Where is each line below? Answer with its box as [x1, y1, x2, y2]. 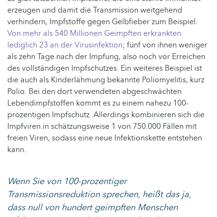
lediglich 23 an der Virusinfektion [7, 40, 123, 51]
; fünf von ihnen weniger [123, 40, 207, 51]
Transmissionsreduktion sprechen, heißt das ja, [7, 188, 191, 201]
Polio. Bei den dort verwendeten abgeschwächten [7, 86, 182, 97]
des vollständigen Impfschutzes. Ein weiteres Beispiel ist [7, 63, 202, 74]
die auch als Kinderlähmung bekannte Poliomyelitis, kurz [7, 75, 204, 86]
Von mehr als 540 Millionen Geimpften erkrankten [7, 28, 181, 39]
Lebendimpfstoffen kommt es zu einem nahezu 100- [7, 98, 188, 109]
